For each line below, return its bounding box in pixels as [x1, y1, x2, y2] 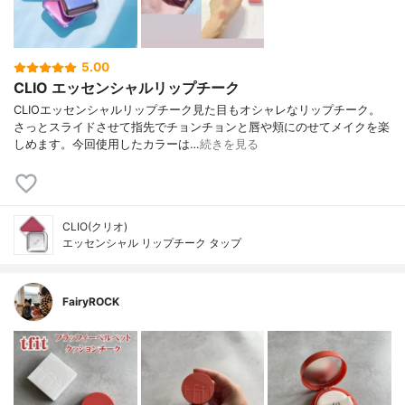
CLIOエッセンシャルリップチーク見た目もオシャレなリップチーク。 [14, 102, 381, 117]
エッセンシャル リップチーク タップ [62, 235, 241, 250]
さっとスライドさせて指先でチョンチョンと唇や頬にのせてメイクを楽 [14, 119, 390, 134]
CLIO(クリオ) [62, 219, 127, 233]
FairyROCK [62, 294, 119, 308]
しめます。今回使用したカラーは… [14, 137, 200, 151]
